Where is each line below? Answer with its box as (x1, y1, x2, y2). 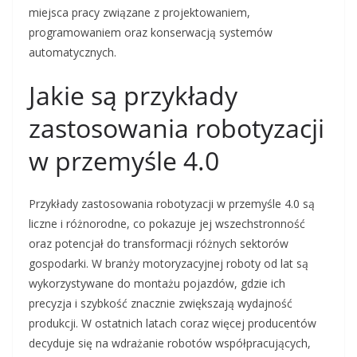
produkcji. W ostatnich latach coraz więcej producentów (29, 316, 316, 331)
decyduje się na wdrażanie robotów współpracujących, (29, 335, 311, 351)
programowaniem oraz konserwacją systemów (29, 25, 273, 41)
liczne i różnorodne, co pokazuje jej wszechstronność (29, 216, 305, 232)
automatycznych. (29, 45, 116, 61)
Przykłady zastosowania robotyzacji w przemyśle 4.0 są (29, 196, 315, 212)
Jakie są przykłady (29, 78, 237, 113)
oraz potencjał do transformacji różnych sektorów (29, 236, 288, 252)
